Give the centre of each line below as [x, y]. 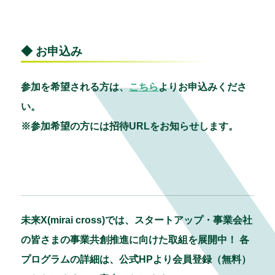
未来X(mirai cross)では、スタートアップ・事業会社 [137, 220]
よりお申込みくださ [203, 87]
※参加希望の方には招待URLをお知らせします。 [130, 126]
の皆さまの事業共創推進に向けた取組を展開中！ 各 [135, 240]
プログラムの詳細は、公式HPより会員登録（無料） [136, 260]
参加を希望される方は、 [75, 87]
